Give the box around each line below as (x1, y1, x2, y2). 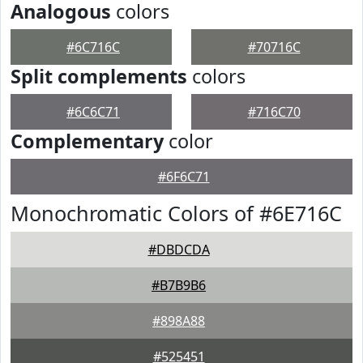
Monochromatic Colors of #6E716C (11, 199, 342, 227)
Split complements (11, 63, 187, 89)
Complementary (11, 128, 164, 154)
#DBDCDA (147, 241, 210, 258)
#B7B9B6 (152, 276, 206, 294)
